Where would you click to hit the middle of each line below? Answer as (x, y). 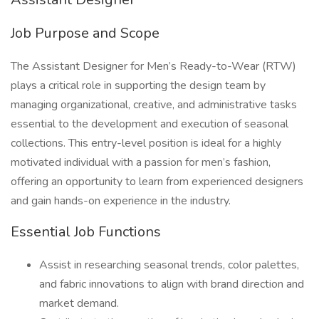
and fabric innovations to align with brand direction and (172, 284)
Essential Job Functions (86, 232)
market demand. (79, 303)
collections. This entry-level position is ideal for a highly (146, 143)
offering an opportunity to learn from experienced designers (157, 182)
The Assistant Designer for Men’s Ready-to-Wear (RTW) (153, 66)
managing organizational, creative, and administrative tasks (154, 105)
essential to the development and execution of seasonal (150, 124)
